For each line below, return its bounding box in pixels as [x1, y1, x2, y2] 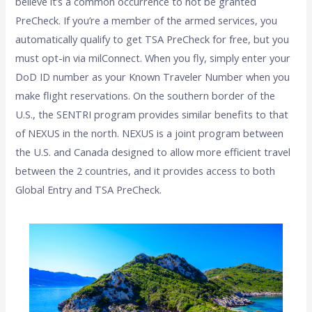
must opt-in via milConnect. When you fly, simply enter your [15, 51, 291, 65]
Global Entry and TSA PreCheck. [15, 182, 162, 197]
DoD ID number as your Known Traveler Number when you [15, 70, 290, 84]
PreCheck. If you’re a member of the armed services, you [15, 13, 278, 28]
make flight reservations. [15, 88, 134, 103]
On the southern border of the [133, 88, 276, 103]
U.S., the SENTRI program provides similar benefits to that [15, 107, 289, 122]
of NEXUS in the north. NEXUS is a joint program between [15, 126, 284, 141]
